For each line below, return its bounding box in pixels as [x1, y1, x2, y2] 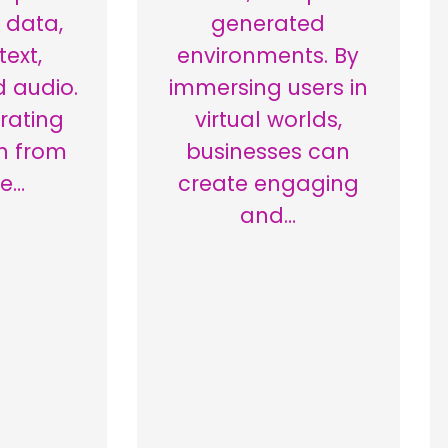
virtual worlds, [194, 105, 342, 135]
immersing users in [168, 73, 368, 103]
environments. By [177, 41, 360, 71]
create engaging [177, 169, 359, 199]
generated [211, 9, 326, 39]
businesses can [186, 137, 351, 167]
